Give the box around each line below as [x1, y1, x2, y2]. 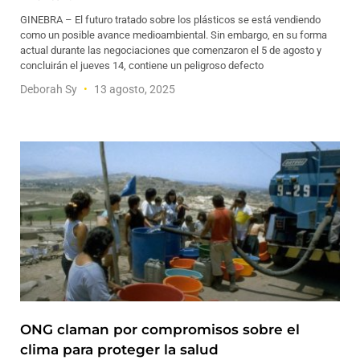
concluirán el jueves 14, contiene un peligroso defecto [20, 59, 264, 72]
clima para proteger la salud [20, 342, 219, 358]
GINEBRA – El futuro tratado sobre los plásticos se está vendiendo [20, 14, 321, 26]
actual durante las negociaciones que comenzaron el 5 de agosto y [20, 44, 321, 56]
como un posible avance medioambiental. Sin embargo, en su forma [20, 29, 327, 41]
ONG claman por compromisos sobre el [20, 321, 300, 337]
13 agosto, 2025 [92, 83, 175, 96]
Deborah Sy [20, 83, 80, 96]
